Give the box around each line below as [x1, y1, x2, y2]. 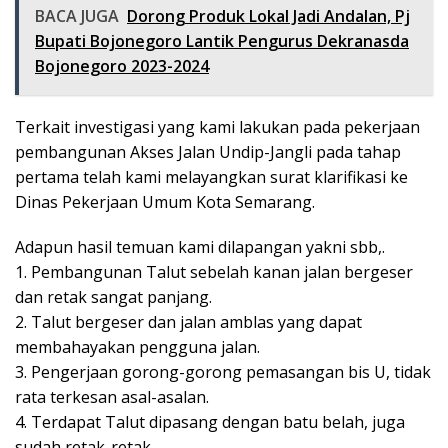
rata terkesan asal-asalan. [15, 386, 209, 408]
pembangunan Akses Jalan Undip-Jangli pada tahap [15, 141, 401, 163]
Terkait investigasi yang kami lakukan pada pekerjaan [15, 116, 420, 138]
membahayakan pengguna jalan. [15, 336, 260, 358]
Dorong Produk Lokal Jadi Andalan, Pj [127, 5, 410, 27]
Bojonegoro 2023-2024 [35, 55, 209, 77]
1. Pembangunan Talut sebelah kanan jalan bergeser [15, 261, 413, 283]
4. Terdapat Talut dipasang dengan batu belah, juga [15, 411, 405, 433]
